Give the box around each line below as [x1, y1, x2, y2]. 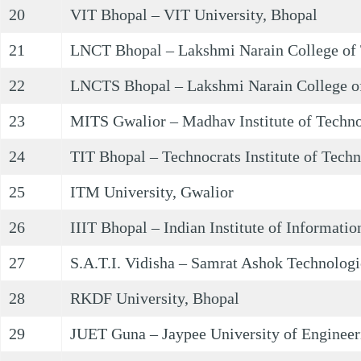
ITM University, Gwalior [70, 183, 234, 201]
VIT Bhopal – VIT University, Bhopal [70, 6, 317, 23]
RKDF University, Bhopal [70, 289, 239, 307]
